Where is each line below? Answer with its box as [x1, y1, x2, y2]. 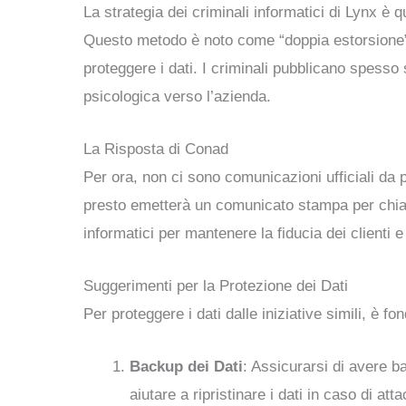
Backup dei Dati [130, 358, 243, 376]
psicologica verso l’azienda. [83, 87, 271, 105]
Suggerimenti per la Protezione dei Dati [83, 276, 348, 295]
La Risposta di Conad [83, 140, 228, 158]
